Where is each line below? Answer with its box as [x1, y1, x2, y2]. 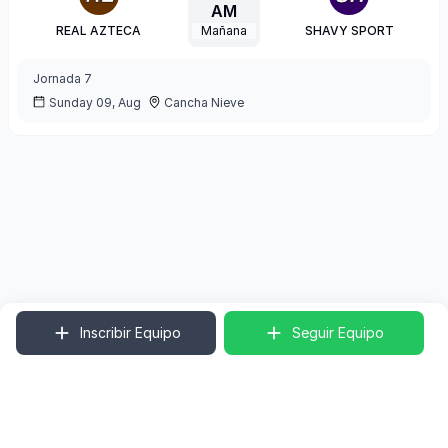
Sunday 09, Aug [49, 95, 141, 110]
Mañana [200, 23, 247, 38]
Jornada [33, 71, 81, 86]
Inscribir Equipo [79, 324, 181, 341]
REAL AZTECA [56, 23, 142, 38]
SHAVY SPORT [304, 23, 394, 38]
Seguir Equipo [292, 324, 384, 341]
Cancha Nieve [164, 95, 244, 110]
